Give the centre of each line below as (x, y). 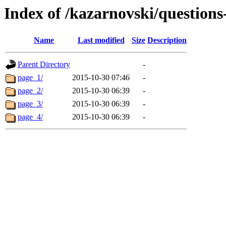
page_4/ (30, 117)
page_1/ (30, 78)
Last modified (101, 40)
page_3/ (30, 104)
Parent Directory (44, 65)
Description (167, 40)
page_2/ (30, 91)
